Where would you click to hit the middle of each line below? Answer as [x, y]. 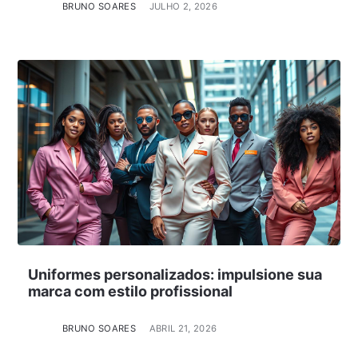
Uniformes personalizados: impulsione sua [175, 274]
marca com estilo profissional [130, 291]
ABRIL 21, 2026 [183, 328]
